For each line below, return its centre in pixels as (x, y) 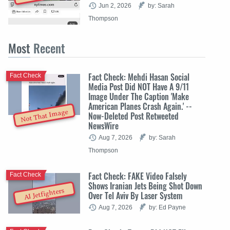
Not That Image (44, 116)
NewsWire (103, 126)
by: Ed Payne (167, 207)
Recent (48, 48)
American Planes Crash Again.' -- (140, 106)
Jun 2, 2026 (115, 5)
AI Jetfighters (44, 194)
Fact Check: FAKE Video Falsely (138, 176)
